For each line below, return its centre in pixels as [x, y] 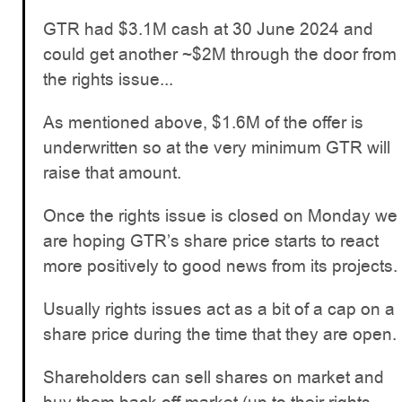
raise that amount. [112, 172]
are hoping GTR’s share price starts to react [211, 240]
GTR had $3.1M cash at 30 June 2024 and [208, 29]
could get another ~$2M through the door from [220, 54]
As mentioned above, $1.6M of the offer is [203, 122]
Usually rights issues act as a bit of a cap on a [219, 309]
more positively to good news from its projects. [220, 266]
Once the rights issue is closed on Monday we [220, 215]
